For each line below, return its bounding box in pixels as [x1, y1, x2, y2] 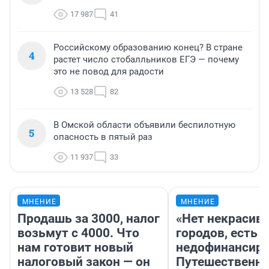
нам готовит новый [17, 240, 133, 255]
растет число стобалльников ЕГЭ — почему [53, 54, 239, 65]
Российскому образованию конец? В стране [53, 42, 243, 53]
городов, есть [176, 226, 258, 241]
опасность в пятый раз [53, 131, 153, 143]
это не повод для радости [53, 66, 164, 77]
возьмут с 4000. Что [17, 226, 139, 241]
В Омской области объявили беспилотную [53, 119, 235, 131]
